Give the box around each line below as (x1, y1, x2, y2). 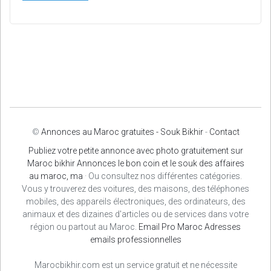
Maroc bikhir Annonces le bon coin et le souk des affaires (27, 158, 244, 168)
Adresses (204, 222, 241, 232)
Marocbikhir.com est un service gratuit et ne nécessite (34, 260, 237, 270)
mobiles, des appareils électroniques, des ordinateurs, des (25, 197, 246, 206)
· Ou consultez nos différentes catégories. (83, 171, 242, 181)
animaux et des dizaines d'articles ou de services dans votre (22, 209, 249, 219)
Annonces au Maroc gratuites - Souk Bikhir (41, 127, 203, 137)
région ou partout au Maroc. (30, 222, 139, 232)
